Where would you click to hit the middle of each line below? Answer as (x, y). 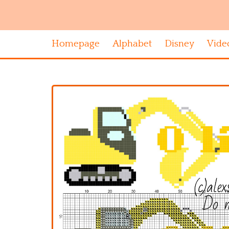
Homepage (76, 44)
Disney (179, 44)
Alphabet (132, 44)
